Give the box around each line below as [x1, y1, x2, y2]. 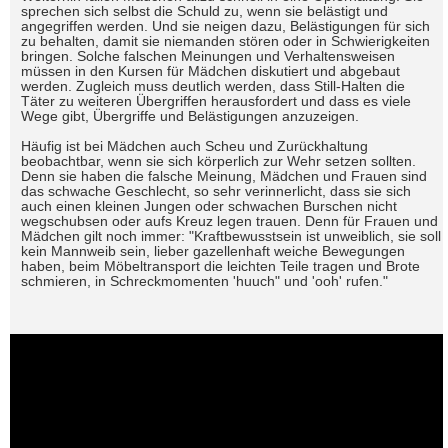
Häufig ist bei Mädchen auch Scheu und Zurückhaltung [21, 138, 368, 155]
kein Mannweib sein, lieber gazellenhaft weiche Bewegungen [21, 243, 405, 260]
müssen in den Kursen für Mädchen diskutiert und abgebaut [21, 63, 400, 80]
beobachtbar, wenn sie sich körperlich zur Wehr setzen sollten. [21, 153, 416, 170]
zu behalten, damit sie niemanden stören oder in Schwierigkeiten [21, 33, 430, 50]
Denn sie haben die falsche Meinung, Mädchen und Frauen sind [21, 168, 427, 185]
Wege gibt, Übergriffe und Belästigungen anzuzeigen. [21, 108, 359, 125]
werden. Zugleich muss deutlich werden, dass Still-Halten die [21, 78, 405, 95]
